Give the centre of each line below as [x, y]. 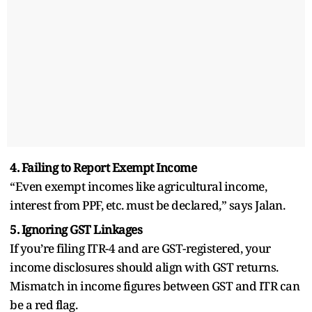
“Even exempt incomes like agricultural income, [138, 186]
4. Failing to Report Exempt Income [103, 167]
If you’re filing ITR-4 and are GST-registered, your [140, 248]
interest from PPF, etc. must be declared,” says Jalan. [147, 205]
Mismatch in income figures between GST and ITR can [155, 286]
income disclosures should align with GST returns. [144, 267]
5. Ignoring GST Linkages [76, 229]
